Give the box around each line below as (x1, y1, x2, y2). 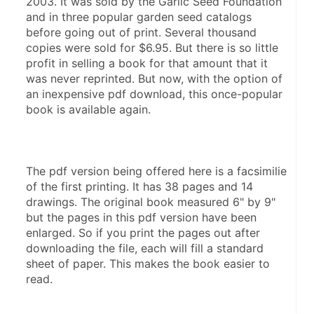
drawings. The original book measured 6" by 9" (26, 194, 275, 209)
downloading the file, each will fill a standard (26, 240, 264, 255)
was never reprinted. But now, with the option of (26, 71, 282, 86)
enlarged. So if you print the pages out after (26, 225, 260, 240)
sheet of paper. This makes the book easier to (26, 256, 270, 271)
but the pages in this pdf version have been (26, 210, 257, 224)
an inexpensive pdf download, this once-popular (26, 86, 282, 101)
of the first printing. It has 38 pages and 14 (26, 179, 253, 193)
